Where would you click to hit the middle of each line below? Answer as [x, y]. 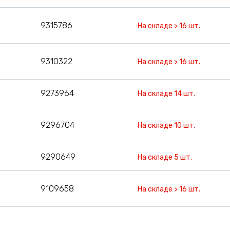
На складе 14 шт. [167, 93]
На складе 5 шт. [165, 157]
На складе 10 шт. [167, 125]
